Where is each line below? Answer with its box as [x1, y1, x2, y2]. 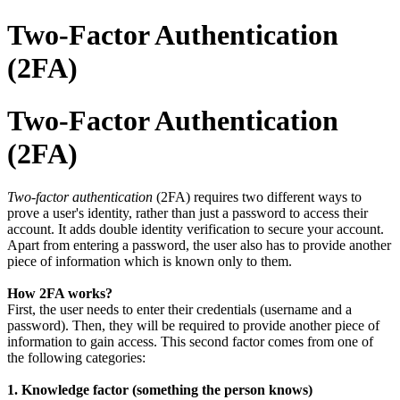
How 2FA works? [7, 286, 116, 302]
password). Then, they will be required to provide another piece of [7, 318, 379, 334]
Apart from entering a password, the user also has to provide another [7, 237, 391, 254]
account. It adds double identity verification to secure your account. [7, 221, 384, 237]
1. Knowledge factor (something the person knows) [7, 382, 316, 398]
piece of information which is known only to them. [7, 254, 292, 270]
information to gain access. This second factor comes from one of [7, 334, 373, 350]
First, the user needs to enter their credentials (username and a [7, 302, 352, 318]
